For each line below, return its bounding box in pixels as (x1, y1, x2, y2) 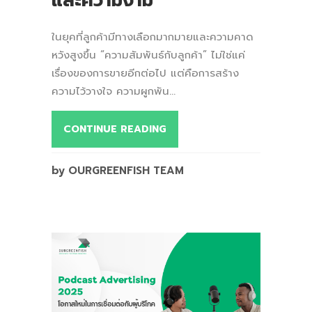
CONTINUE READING (63, 121, 166, 136)
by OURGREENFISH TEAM (52, 162, 184, 178)
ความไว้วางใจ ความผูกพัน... (52, 83, 175, 99)
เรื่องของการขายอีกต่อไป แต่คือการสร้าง (52, 65, 239, 81)
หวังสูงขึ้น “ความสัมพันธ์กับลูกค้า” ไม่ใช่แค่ (52, 47, 245, 63)
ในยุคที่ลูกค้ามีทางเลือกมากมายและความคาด (52, 29, 253, 45)
